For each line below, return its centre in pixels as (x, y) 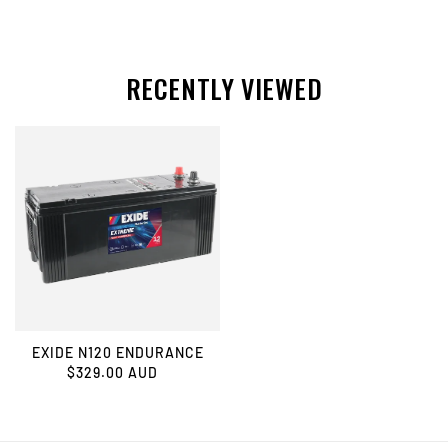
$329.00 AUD (112, 372)
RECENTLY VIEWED (224, 88)
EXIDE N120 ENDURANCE (117, 352)
